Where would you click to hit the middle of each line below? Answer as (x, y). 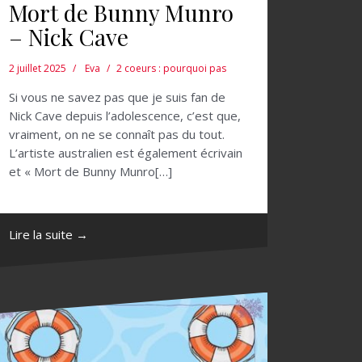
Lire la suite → (48, 234)
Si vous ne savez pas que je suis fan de (117, 97)
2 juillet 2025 (38, 68)
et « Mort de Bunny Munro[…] (90, 171)
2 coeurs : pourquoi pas (171, 68)
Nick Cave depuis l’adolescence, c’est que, (125, 115)
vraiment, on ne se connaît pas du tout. (117, 134)
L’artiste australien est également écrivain (126, 152)
